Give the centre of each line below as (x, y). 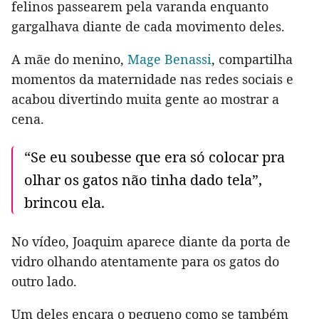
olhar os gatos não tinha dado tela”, (143, 179)
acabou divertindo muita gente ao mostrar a (145, 99)
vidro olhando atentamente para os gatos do (145, 261)
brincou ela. (64, 202)
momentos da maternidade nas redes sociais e (152, 79)
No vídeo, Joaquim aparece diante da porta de (151, 241)
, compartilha (252, 59)
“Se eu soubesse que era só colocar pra (155, 157)
